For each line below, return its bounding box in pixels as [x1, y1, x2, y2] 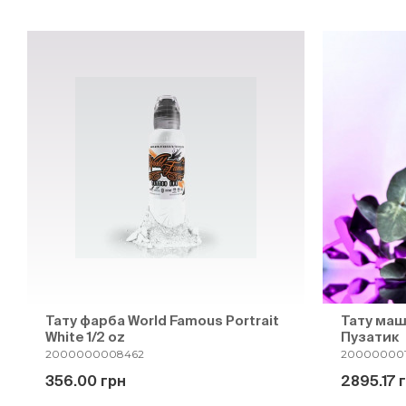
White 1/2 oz [45, 329, 125, 344]
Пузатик [341, 329, 399, 344]
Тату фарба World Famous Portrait [45, 313, 279, 328]
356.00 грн [45, 372, 126, 389]
